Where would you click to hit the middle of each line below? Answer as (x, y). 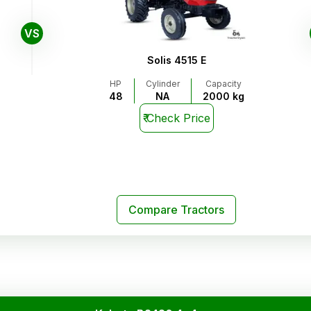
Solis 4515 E (176, 60)
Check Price (178, 118)
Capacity (223, 84)
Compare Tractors (176, 209)
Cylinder (162, 84)
